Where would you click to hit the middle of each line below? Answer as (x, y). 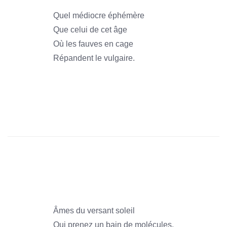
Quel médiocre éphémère (99, 15)
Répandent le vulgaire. (94, 58)
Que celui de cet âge (90, 30)
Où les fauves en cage (93, 44)
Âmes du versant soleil (94, 211)
